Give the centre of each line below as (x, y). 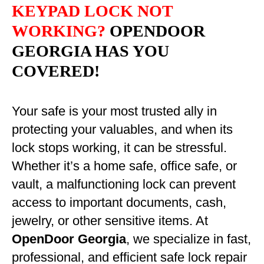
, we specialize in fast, (189, 239)
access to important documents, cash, (119, 202)
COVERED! (56, 71)
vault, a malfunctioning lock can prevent (124, 184)
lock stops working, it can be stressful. (119, 148)
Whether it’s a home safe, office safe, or (124, 166)
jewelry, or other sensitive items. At (110, 221)
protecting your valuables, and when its (122, 129)
